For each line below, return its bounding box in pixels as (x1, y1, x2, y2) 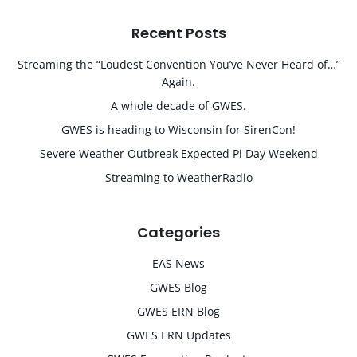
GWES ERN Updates (126, 328, 231, 343)
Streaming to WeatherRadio (104, 170, 253, 185)
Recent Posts (131, 23, 226, 43)
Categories (137, 222, 220, 242)
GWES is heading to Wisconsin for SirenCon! (61, 122, 296, 137)
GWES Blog (150, 280, 207, 295)
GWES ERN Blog (137, 304, 220, 319)
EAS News (152, 256, 205, 271)
